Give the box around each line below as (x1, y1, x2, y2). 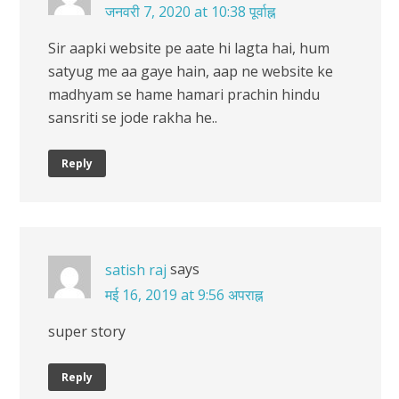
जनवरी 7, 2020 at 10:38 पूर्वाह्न (105, 2, 275, 21)
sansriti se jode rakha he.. (48, 107, 217, 127)
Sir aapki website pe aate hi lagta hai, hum (48, 37, 330, 58)
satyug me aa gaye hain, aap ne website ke (48, 61, 333, 81)
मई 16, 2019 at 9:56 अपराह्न (105, 285, 263, 305)
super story (48, 321, 126, 341)
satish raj (105, 259, 167, 280)
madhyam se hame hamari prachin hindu (48, 84, 320, 104)
